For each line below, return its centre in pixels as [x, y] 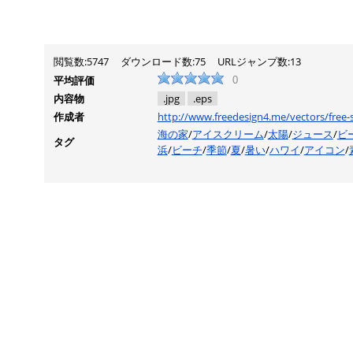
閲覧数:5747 [81, 61]
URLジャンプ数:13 [259, 61]
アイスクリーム [228, 134]
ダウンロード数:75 [163, 61]
